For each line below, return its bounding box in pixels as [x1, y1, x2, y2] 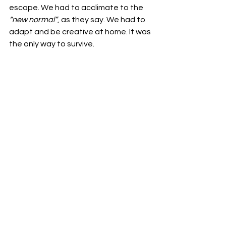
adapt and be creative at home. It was [9, 28, 152, 36]
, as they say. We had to [58, 16, 147, 24]
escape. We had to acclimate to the [9, 4, 145, 12]
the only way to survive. [9, 40, 96, 48]
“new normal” [9, 16, 58, 24]
